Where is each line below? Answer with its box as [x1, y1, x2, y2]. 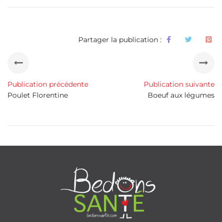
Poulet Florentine [7, 91, 68, 100]
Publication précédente [7, 80, 88, 89]
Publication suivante [144, 80, 215, 89]
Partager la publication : [78, 35, 162, 45]
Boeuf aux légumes [148, 91, 215, 100]
